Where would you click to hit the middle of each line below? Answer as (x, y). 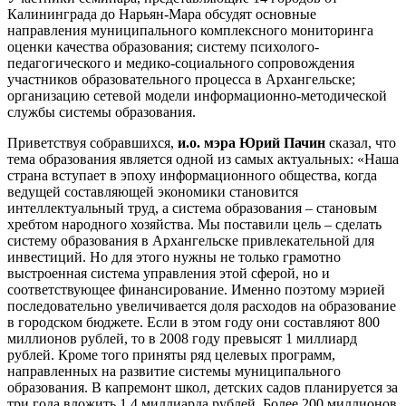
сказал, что (361, 143)
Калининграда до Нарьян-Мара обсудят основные (162, 14)
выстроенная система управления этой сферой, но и (169, 273)
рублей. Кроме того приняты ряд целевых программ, (171, 355)
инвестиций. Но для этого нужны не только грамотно (174, 257)
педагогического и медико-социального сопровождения (181, 63)
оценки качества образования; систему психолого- (163, 47)
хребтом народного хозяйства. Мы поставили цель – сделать (194, 224)
